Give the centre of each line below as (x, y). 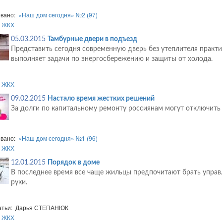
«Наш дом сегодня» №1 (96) (58, 138)
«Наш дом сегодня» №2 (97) (58, 15)
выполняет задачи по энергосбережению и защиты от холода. (111, 59)
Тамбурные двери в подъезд (92, 39)
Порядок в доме (73, 163)
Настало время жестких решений (101, 99)
